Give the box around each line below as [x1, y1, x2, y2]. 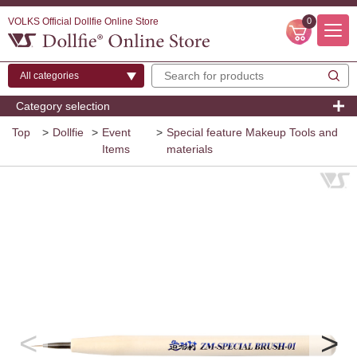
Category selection [16, 100, 110, 112]
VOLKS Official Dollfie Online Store [8, 16, 159, 27]
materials [167, 143, 214, 155]
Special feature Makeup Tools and [167, 126, 339, 139]
